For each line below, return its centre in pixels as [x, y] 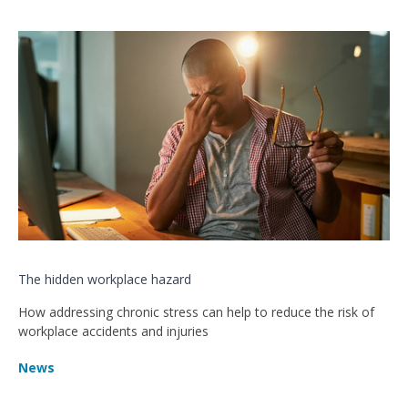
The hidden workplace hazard [105, 279]
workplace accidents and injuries [113, 331]
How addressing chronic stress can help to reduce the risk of [196, 311]
